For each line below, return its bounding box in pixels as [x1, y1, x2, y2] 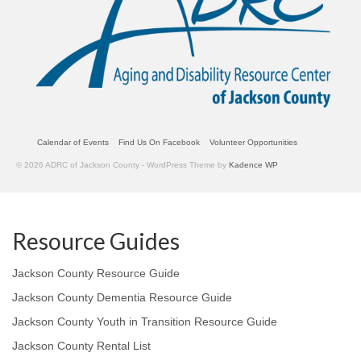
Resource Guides [12, 227, 180, 255]
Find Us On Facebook [118, 138, 200, 147]
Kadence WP [229, 160, 278, 170]
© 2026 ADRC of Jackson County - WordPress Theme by [16, 160, 229, 170]
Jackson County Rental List [12, 339, 151, 353]
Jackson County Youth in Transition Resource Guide [12, 315, 277, 329]
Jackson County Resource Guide [12, 267, 180, 280]
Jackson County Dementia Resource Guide [12, 291, 232, 305]
